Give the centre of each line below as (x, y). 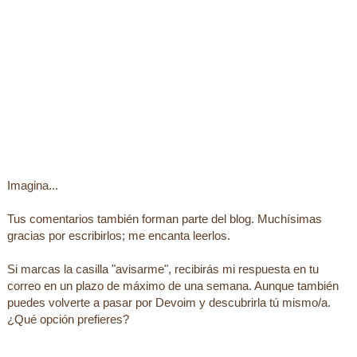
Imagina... (32, 186)
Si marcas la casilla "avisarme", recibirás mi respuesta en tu (163, 269)
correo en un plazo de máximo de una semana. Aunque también (173, 286)
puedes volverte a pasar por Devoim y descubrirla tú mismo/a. (169, 303)
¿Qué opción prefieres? (68, 320)
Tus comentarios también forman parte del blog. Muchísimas (164, 219)
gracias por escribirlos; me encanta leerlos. (118, 236)
